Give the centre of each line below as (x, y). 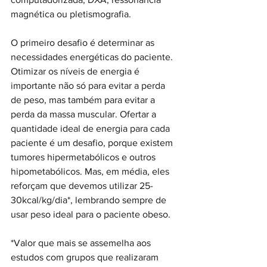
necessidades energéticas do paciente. (93, 57)
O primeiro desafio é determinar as (84, 42)
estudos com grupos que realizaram (86, 257)
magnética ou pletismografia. (73, 14)
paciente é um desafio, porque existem (93, 142)
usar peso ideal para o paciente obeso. (91, 214)
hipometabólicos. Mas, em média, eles (91, 171)
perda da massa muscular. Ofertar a (85, 114)
